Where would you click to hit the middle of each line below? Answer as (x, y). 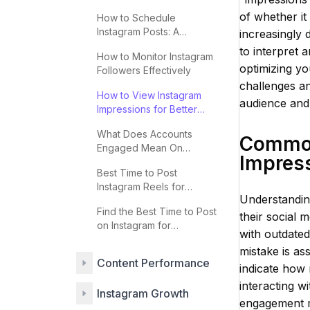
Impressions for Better (147, 109)
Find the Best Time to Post (157, 211)
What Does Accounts (145, 134)
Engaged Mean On (140, 148)
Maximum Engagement (148, 200)
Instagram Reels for (141, 186)
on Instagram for (134, 225)
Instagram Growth (143, 293)
